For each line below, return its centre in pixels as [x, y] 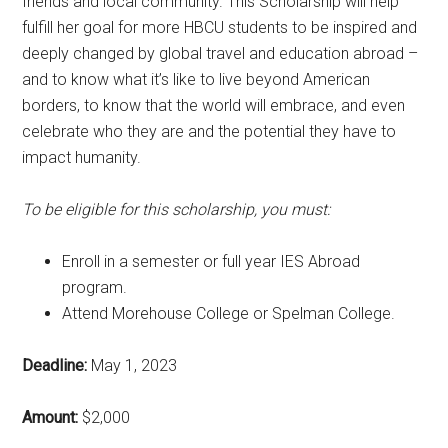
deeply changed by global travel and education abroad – [220, 53]
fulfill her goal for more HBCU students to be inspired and [220, 27]
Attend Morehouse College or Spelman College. [229, 313]
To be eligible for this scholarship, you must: [178, 209]
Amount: [50, 417]
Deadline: [55, 365]
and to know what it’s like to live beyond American [196, 79]
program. [95, 287]
